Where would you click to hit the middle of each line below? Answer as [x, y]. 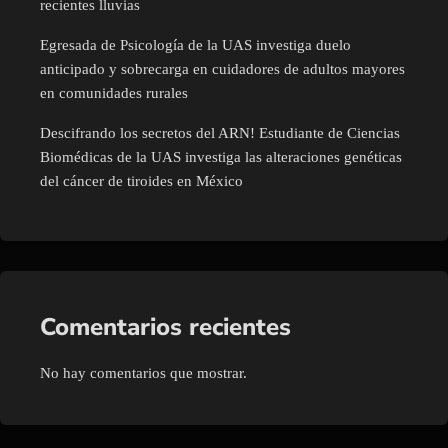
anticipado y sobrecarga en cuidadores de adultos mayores [222, 69]
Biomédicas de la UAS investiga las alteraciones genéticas [221, 157]
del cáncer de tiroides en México [141, 181]
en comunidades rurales [114, 93]
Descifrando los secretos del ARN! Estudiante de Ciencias [220, 133]
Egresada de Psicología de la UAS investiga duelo [195, 45]
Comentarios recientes [165, 327]
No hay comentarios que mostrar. [143, 373]
